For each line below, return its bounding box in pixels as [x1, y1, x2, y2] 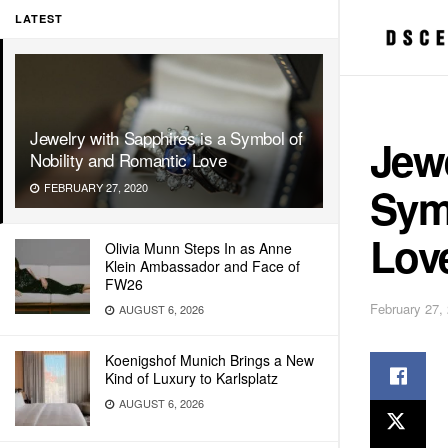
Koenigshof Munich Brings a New [105, 350, 314, 370]
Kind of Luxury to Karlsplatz [105, 368, 278, 388]
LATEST [15, 11, 63, 26]
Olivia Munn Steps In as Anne [105, 238, 292, 258]
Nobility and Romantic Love [30, 147, 227, 172]
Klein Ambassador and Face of [105, 256, 300, 276]
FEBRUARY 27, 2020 [41, 179, 148, 195]
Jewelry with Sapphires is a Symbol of [30, 125, 303, 150]
